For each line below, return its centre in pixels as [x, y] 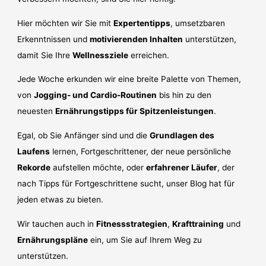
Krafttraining [198, 224]
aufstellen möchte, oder [99, 167]
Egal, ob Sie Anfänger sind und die [84, 135]
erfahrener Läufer [182, 167]
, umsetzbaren [198, 23]
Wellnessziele [101, 55]
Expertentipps [142, 23]
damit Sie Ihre [45, 55]
